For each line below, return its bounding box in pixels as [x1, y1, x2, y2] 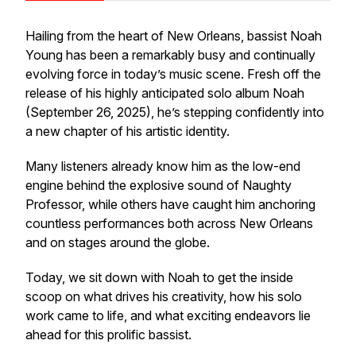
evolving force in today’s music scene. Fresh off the [25, 66, 321, 82]
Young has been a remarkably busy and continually [25, 47, 315, 63]
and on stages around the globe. [25, 234, 210, 250]
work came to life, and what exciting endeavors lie [25, 308, 311, 323]
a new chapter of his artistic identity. [25, 123, 230, 139]
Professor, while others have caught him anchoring [25, 196, 315, 212]
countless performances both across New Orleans [25, 215, 313, 231]
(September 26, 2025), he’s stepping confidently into [25, 104, 324, 120]
